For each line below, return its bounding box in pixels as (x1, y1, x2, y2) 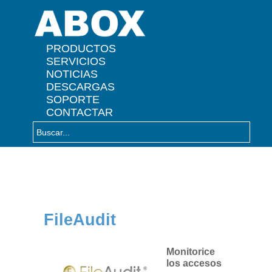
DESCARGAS (46, 80, 115, 93)
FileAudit (43, 210, 116, 229)
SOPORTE (46, 93, 100, 106)
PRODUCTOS (46, 42, 117, 55)
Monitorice (166, 246, 215, 257)
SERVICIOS (46, 55, 106, 67)
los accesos (166, 257, 222, 268)
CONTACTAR (46, 106, 114, 118)
